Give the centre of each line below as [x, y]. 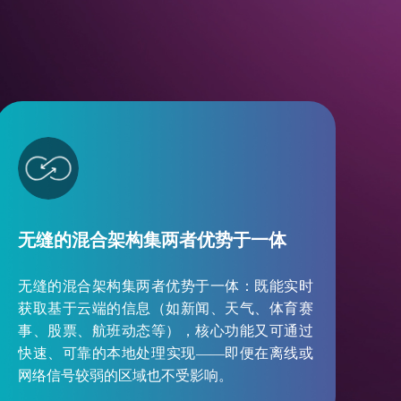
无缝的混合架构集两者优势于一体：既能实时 [166, 286]
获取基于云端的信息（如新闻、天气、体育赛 [166, 308]
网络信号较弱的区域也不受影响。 [125, 375]
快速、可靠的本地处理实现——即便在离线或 [166, 353]
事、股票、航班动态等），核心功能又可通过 [166, 331]
